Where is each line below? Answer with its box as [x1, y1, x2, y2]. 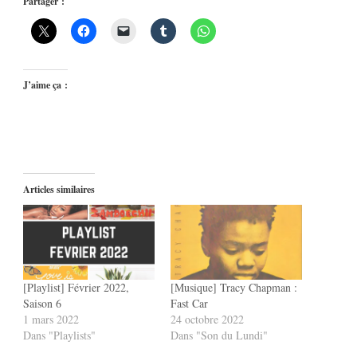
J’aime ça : [23, 77, 68, 92]
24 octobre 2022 [171, 311, 244, 327]
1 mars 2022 [23, 311, 79, 327]
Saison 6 [23, 295, 61, 311]
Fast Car [171, 295, 208, 311]
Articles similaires [23, 182, 95, 196]
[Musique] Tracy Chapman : [171, 279, 297, 295]
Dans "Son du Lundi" [171, 327, 268, 343]
